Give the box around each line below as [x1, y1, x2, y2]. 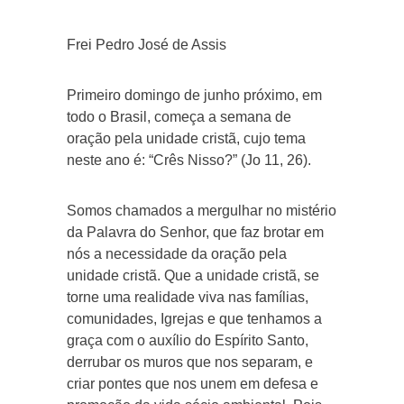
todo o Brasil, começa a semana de [67, 108, 291, 124]
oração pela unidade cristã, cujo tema [67, 130, 306, 146]
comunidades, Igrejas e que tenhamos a [67, 310, 322, 326]
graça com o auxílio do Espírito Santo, [67, 332, 308, 348]
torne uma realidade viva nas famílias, [67, 289, 308, 305]
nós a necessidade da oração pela [67, 245, 287, 262]
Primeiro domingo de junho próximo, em [67, 87, 322, 103]
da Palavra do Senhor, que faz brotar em [67, 224, 324, 240]
